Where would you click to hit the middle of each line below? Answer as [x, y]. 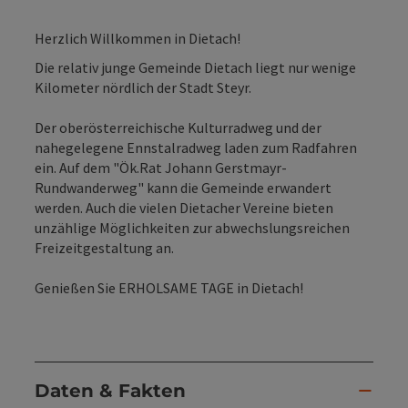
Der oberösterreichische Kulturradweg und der [178, 127]
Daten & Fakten [110, 391]
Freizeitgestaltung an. [104, 247]
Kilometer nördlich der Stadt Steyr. [143, 87]
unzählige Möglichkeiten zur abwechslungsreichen [192, 227]
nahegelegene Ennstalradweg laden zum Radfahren [196, 147]
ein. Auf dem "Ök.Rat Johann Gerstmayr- [161, 167]
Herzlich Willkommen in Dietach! [138, 38]
